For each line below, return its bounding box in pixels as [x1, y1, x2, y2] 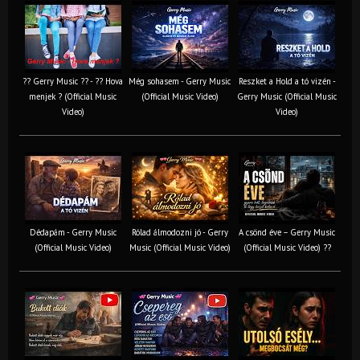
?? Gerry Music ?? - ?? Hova [22, 75, 123, 87]
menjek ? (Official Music [29, 90, 117, 102]
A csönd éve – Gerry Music [239, 226, 335, 238]
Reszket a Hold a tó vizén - [238, 75, 336, 87]
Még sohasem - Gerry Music [129, 75, 231, 87]
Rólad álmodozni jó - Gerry [131, 226, 228, 238]
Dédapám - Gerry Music [29, 226, 117, 238]
